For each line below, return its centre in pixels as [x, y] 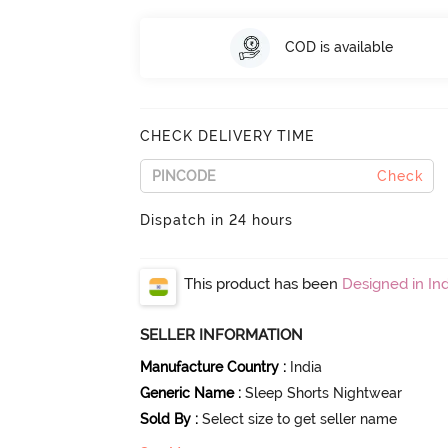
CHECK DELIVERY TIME [228, 135]
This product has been [263, 283]
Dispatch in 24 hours [217, 219]
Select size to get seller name [300, 418]
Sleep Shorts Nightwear [324, 392]
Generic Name [187, 392]
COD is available [338, 47]
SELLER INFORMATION [222, 334]
